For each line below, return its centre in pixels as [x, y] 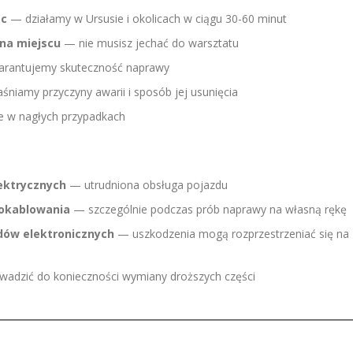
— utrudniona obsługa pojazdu [147, 185]
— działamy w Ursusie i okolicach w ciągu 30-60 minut [147, 19]
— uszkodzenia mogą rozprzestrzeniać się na [232, 234]
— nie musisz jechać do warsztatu [150, 43]
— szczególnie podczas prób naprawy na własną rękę [208, 209]
